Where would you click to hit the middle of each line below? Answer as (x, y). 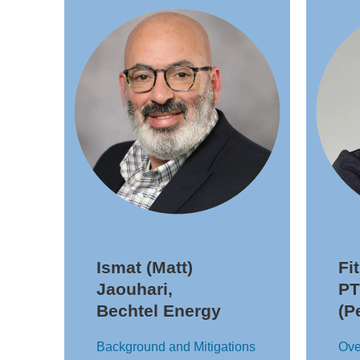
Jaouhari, (135, 289)
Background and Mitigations (176, 347)
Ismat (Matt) (145, 267)
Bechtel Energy (159, 311)
